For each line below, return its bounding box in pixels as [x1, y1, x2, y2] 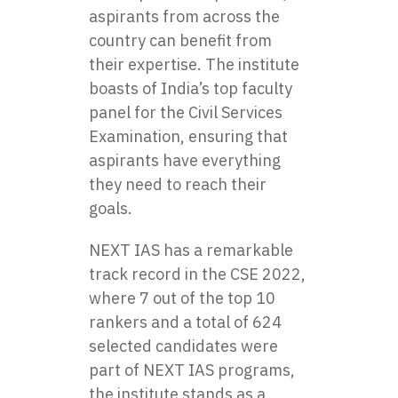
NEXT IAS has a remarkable [89, 240, 293, 260]
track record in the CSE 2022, [89, 264, 306, 284]
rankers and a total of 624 [89, 312, 282, 332]
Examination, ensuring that [89, 126, 288, 147]
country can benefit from [89, 30, 272, 51]
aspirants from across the [89, 6, 280, 27]
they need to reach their [89, 174, 267, 195]
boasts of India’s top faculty [89, 78, 292, 99]
